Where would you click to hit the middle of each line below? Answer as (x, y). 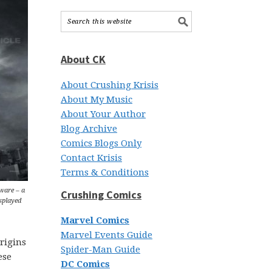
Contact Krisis (91, 158)
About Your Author (103, 114)
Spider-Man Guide (100, 250)
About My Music (97, 100)
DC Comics (85, 264)
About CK (83, 59)
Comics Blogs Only (101, 143)
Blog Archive (89, 129)
